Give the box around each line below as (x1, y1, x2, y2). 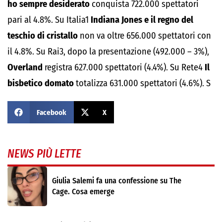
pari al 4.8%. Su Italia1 (7, 14, 91, 25)
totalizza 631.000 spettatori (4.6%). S (74, 78, 211, 89)
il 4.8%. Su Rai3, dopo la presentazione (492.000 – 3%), (7, 46, 209, 57)
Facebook (36, 108, 66, 117)
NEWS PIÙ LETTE (7, 147, 81, 161)
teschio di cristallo (7, 30, 78, 41)
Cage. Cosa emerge (52, 187, 114, 196)
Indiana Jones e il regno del (91, 14, 193, 25)
